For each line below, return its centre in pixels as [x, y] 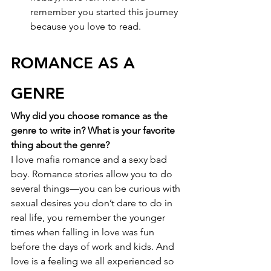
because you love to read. [86, 27]
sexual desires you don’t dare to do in [93, 203]
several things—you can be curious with [97, 189]
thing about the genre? [60, 145]
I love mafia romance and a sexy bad [90, 160]
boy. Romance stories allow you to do [93, 174]
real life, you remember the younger [89, 218]
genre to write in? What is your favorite [94, 131]
